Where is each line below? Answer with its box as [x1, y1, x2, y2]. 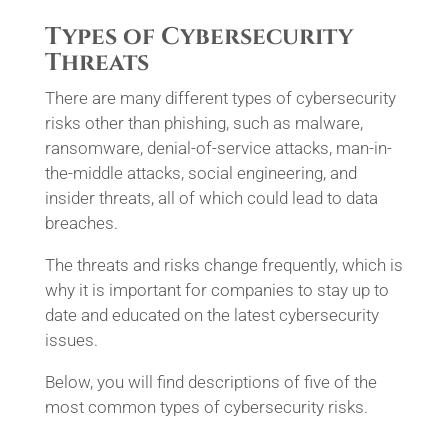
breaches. [44, 213, 118, 233]
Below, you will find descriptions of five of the [44, 372, 377, 392]
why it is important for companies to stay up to [44, 280, 389, 300]
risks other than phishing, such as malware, [44, 113, 363, 133]
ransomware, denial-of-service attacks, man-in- [44, 138, 392, 158]
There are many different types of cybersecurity [44, 88, 396, 108]
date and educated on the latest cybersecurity [44, 305, 379, 325]
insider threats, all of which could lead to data [44, 188, 378, 208]
